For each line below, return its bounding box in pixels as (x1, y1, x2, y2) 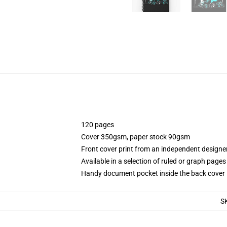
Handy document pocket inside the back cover (81, 169, 225, 177)
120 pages (81, 121, 114, 129)
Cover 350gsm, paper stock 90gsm (81, 133, 190, 141)
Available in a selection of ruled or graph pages (81, 157, 226, 165)
